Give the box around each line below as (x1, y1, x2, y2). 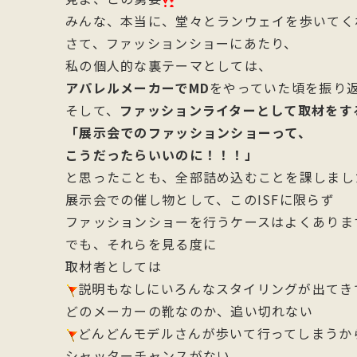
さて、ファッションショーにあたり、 (65, 33, 298, 53)
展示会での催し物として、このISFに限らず (65, 190, 335, 209)
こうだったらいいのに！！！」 (65, 145, 258, 164)
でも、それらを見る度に (65, 234, 218, 253)
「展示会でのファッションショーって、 (65, 123, 312, 142)
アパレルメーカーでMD (65, 78, 210, 97)
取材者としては (65, 257, 162, 276)
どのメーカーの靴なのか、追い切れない (65, 301, 314, 320)
